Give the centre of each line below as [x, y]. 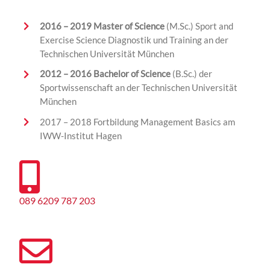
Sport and [214, 26]
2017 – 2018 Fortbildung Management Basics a [133, 121]
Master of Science [129, 26]
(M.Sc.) [180, 26]
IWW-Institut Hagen [81, 135]
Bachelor [111, 74]
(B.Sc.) [185, 74]
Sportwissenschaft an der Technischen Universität [138, 88]
